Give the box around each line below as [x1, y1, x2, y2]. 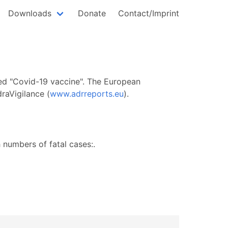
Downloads [8, 8, 51, 18]
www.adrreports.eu [50, 89, 124, 99]
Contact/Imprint [118, 8, 179, 18]
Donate [78, 8, 106, 18]
